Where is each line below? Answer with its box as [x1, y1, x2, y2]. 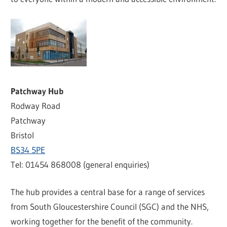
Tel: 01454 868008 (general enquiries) [11, 159, 150, 170]
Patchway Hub [11, 85, 64, 96]
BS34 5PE [11, 144, 46, 155]
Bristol [11, 129, 34, 140]
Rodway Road [11, 100, 61, 111]
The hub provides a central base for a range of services [11, 186, 205, 198]
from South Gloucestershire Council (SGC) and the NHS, [11, 201, 209, 212]
